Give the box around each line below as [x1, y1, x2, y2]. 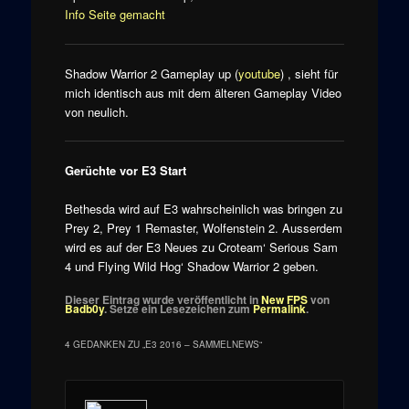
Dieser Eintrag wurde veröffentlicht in [64, 291, 261, 309]
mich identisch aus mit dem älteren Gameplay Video [64, 83, 341, 101]
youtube [237, 64, 280, 82]
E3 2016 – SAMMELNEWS [144, 338, 259, 351]
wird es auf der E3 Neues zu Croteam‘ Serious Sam [64, 238, 338, 257]
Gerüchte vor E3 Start [64, 161, 186, 179]
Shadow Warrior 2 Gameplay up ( [64, 64, 238, 82]
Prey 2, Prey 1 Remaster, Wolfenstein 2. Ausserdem [64, 219, 342, 237]
